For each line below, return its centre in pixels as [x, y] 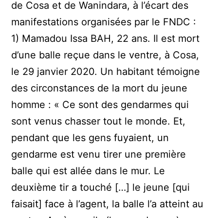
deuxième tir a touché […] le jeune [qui [101, 187]
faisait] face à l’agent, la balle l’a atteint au [108, 204]
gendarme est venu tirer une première [99, 154]
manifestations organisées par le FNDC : [104, 22]
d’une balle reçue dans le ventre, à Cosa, [105, 55]
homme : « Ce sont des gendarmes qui [100, 104]
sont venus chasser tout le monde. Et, [99, 121]
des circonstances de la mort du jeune [100, 88]
